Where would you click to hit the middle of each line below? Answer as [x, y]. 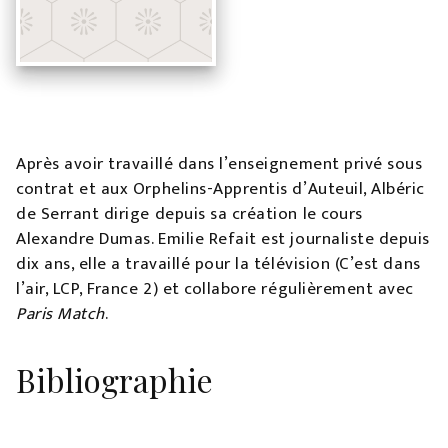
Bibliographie [114, 379]
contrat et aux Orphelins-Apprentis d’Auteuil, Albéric [220, 189]
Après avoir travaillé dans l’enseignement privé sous [219, 164]
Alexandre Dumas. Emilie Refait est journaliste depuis [223, 239]
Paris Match [60, 314]
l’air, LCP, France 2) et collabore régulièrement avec [215, 289]
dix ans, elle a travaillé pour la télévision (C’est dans [218, 264]
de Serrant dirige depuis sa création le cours [189, 214]
